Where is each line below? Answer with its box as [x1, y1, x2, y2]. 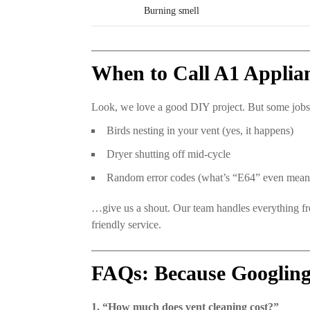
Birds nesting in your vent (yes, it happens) [107, 125, 293, 137]
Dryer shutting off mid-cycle [107, 148, 230, 161]
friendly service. [91, 219, 161, 231]
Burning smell [143, 6, 199, 17]
